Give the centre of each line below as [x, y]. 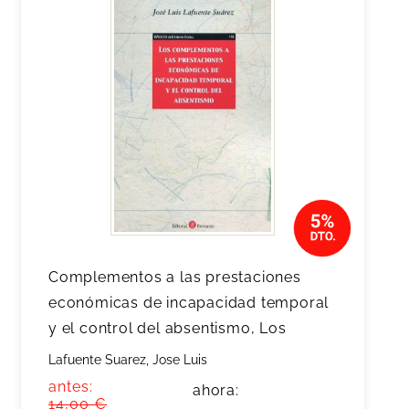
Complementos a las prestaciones [175, 277]
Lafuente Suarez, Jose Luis [128, 360]
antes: [71, 387]
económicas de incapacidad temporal [189, 303]
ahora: [216, 390]
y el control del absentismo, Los [168, 328]
